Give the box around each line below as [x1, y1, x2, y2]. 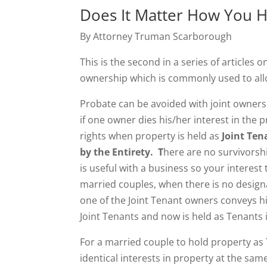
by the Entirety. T [80, 145, 164, 159]
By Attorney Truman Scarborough [80, 30, 232, 44]
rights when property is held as [80, 129, 222, 143]
